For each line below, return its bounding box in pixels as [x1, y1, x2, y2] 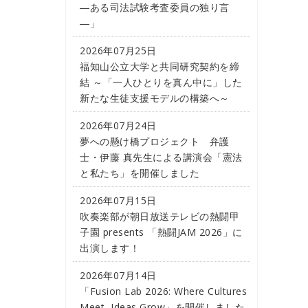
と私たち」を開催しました [80, 166, 199, 179]
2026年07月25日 [80, 44, 157, 57]
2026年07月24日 [80, 119, 157, 132]
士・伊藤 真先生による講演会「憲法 [80, 151, 243, 164]
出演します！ [80, 241, 140, 254]
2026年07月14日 [80, 269, 157, 282]
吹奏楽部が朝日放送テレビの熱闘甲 [80, 210, 239, 223]
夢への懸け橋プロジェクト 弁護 [80, 135, 230, 148]
